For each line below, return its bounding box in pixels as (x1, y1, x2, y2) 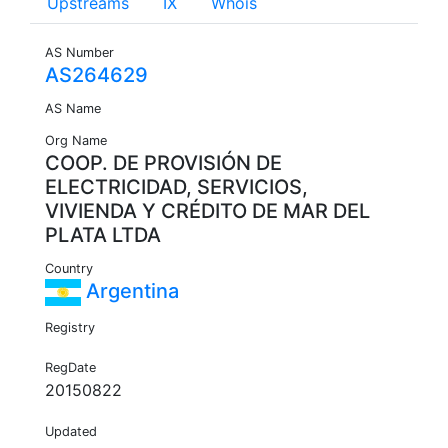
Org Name (45, 133, 107, 149)
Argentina (81, 279, 179, 304)
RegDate (45, 360, 96, 376)
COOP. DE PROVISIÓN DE (45, 151, 282, 176)
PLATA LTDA (45, 223, 161, 248)
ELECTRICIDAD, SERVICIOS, (45, 175, 308, 200)
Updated (45, 424, 97, 440)
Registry (45, 320, 95, 336)
